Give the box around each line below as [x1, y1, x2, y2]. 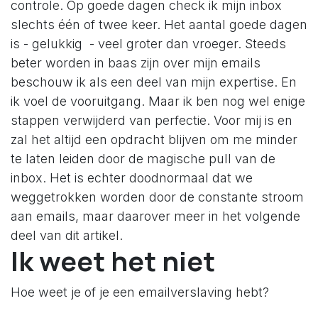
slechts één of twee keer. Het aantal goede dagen [11, 16, 307, 32]
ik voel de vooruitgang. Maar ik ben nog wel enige [11, 93, 305, 109]
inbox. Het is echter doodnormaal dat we [11, 170, 253, 185]
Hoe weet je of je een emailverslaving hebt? [11, 284, 269, 300]
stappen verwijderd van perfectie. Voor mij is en [11, 112, 292, 128]
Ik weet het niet [11, 241, 215, 279]
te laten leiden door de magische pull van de [11, 150, 275, 166]
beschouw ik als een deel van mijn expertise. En [11, 74, 297, 89]
